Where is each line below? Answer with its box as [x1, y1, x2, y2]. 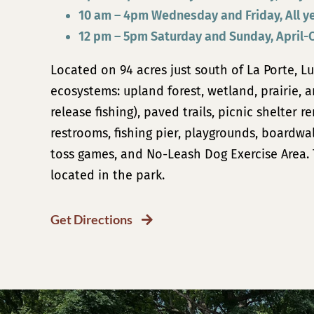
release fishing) [50, 104, 137, 121]
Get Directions [50, 212, 132, 228]
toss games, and [50, 146, 146, 163]
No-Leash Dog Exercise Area [146, 146, 306, 163]
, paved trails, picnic [137, 104, 257, 121]
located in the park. [50, 168, 165, 184]
